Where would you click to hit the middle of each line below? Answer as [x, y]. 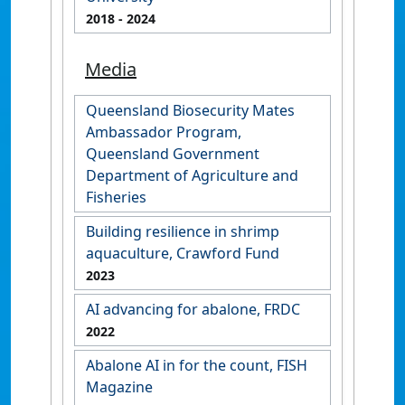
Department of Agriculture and [192, 175]
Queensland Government [173, 154]
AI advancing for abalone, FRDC [193, 309]
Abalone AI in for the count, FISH [197, 365]
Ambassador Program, [164, 132]
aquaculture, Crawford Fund [183, 253]
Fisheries [116, 197]
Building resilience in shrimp [183, 231]
